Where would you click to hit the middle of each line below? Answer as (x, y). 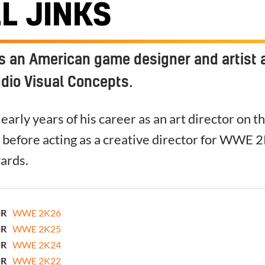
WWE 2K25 (37, 229)
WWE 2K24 (37, 245)
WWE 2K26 (37, 213)
